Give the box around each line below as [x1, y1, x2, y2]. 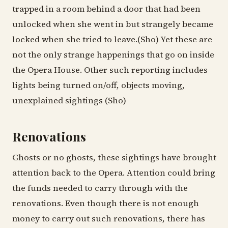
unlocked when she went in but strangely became [12, 18, 213, 30]
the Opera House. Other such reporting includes [12, 64, 208, 76]
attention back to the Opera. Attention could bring [12, 167, 215, 179]
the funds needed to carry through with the [12, 182, 188, 194]
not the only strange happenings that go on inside [12, 48, 214, 61]
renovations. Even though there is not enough [12, 197, 199, 210]
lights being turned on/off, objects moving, [12, 79, 185, 91]
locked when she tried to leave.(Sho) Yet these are [12, 33, 212, 45]
